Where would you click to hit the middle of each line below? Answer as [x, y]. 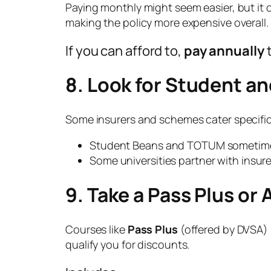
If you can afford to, [125, 51]
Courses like [96, 229]
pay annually [224, 51]
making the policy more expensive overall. [167, 22]
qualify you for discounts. [128, 244]
